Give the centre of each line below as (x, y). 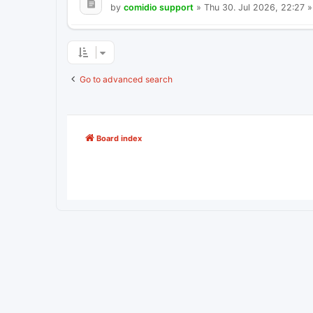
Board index (119, 138)
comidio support (159, 7)
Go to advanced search (126, 79)
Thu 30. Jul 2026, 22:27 (254, 7)
